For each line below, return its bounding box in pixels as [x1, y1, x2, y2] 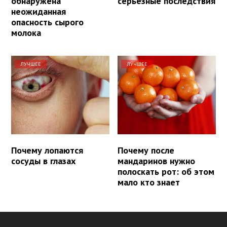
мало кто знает [118, 176, 180, 188]
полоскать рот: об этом [118, 166, 215, 178]
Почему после [118, 144, 175, 157]
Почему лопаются [11, 144, 83, 157]
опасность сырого [11, 16, 84, 28]
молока [11, 27, 41, 39]
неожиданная [11, 6, 66, 18]
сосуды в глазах [11, 155, 75, 167]
